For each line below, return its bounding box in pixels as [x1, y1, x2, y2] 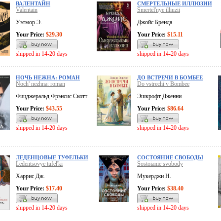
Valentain [16, 6, 37, 14]
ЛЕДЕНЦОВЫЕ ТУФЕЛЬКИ [16, 154, 88, 161]
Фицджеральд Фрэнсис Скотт [16, 93, 87, 100]
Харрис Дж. [16, 173, 45, 180]
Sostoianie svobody [137, 160, 183, 168]
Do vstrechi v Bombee [137, 80, 189, 88]
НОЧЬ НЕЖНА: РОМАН [16, 74, 80, 81]
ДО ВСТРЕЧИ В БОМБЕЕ [137, 74, 203, 81]
